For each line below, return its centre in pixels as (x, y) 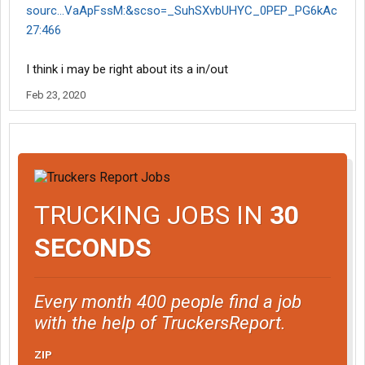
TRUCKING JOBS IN (152, 215)
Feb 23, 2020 (56, 95)
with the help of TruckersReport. (160, 322)
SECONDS (93, 247)
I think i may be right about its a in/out (127, 69)
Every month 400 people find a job (168, 301)
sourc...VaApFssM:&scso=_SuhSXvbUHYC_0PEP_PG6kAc (182, 11)
